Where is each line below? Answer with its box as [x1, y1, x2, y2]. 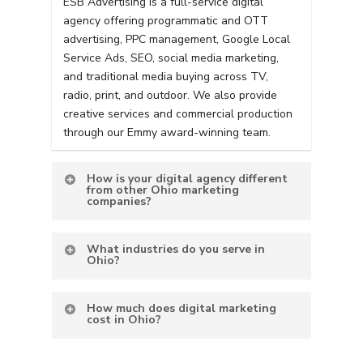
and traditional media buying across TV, [63, 69, 269, 85]
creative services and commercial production [63, 106, 293, 122]
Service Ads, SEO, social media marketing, [63, 50, 280, 66]
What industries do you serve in [87, 241, 266, 258]
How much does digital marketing [87, 301, 277, 317]
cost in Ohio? [87, 312, 162, 328]
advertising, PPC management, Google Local [63, 32, 291, 48]
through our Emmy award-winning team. [63, 125, 271, 141]
